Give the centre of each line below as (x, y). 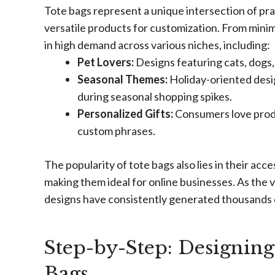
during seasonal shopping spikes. (155, 96)
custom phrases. (116, 131)
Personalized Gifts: (125, 114)
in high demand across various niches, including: (157, 45)
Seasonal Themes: (122, 79)
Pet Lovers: (106, 62)
